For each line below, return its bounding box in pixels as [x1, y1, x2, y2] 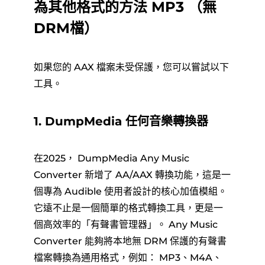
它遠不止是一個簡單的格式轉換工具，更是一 [33, 202, 223, 214]
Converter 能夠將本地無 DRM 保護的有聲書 [33, 235, 227, 247]
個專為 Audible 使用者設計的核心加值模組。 [33, 185, 227, 197]
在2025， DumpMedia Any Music [33, 152, 189, 164]
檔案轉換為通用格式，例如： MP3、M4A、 [33, 251, 222, 263]
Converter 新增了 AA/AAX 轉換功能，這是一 [33, 169, 231, 180]
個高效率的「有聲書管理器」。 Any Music [33, 218, 218, 230]
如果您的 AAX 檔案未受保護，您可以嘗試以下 [33, 61, 229, 73]
